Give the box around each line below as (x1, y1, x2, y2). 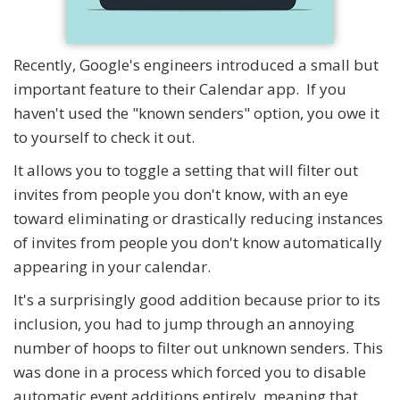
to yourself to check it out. (13, 127, 195, 148)
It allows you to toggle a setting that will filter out (13, 160, 358, 181)
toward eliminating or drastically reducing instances (13, 208, 383, 229)
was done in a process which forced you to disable (13, 362, 366, 383)
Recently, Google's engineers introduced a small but (13, 54, 379, 76)
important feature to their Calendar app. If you (13, 79, 346, 100)
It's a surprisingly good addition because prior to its (13, 289, 380, 311)
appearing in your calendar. (13, 256, 211, 278)
